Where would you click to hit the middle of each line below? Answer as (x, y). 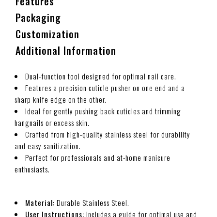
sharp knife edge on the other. (61, 99)
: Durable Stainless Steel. (91, 202)
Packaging (38, 17)
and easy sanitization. (48, 146)
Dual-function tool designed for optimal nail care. (101, 76)
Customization (47, 34)
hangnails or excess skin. (52, 123)
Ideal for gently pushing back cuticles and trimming (103, 111)
